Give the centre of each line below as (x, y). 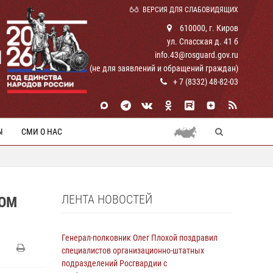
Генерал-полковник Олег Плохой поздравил (140, 238)
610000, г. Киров (208, 28)
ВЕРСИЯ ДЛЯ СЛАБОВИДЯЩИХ (190, 10)
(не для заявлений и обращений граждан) (164, 68)
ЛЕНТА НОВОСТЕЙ (107, 199)
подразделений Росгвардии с (114, 263)
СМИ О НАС (42, 132)
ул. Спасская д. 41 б (203, 41)
